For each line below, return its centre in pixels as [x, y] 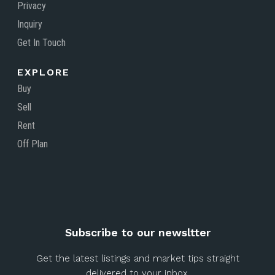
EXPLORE [43, 72]
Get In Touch [41, 42]
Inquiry [29, 24]
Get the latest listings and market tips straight [137, 259]
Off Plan [32, 144]
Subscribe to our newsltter [137, 233]
